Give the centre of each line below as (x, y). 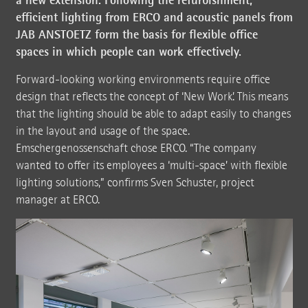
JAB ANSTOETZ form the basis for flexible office (136, 34)
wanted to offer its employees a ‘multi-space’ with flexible (151, 165)
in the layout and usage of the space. (102, 131)
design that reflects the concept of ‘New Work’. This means (152, 96)
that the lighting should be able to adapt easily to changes (153, 113)
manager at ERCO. (57, 199)
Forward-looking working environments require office (143, 79)
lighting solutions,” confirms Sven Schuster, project (135, 182)
